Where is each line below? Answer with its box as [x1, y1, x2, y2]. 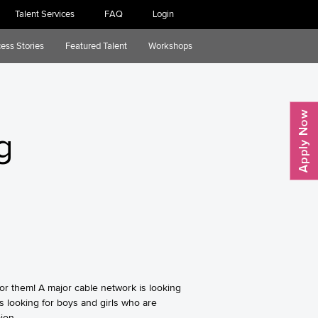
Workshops [148, 40, 192, 51]
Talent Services [15, 9, 75, 19]
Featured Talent [65, 40, 127, 51]
